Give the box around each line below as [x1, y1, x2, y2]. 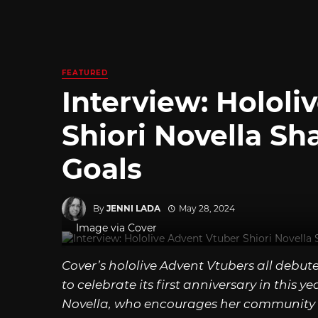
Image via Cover [76, 221, 157, 235]
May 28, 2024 [178, 202, 235, 214]
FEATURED [62, 68, 108, 77]
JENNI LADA [106, 202, 160, 214]
